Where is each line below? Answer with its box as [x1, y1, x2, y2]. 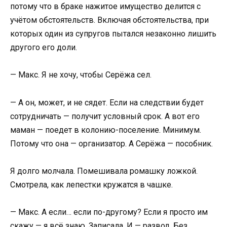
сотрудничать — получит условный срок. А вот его [10, 111, 200, 121]
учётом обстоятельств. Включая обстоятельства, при [10, 15, 209, 25]
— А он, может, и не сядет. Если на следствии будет [10, 97, 204, 107]
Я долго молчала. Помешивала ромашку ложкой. [10, 166, 198, 176]
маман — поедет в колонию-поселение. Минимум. [10, 125, 201, 135]
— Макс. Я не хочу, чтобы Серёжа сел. [10, 70, 152, 80]
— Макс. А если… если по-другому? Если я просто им [10, 207, 208, 217]
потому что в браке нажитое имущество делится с [10, 2, 201, 12]
